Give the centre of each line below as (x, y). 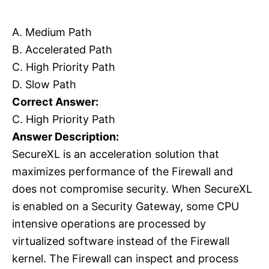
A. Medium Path (52, 32)
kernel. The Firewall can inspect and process (125, 259)
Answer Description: (65, 137)
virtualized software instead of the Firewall (121, 241)
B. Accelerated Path (62, 50)
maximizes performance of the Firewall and (122, 172)
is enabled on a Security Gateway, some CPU (125, 207)
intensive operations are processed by (109, 224)
